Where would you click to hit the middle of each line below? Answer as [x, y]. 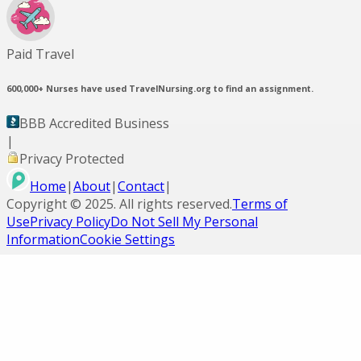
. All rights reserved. [173, 204]
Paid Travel [40, 54]
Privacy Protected [72, 159]
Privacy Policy [70, 222]
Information [43, 240]
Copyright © [46, 204]
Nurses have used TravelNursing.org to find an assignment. [178, 89]
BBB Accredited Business [94, 124]
